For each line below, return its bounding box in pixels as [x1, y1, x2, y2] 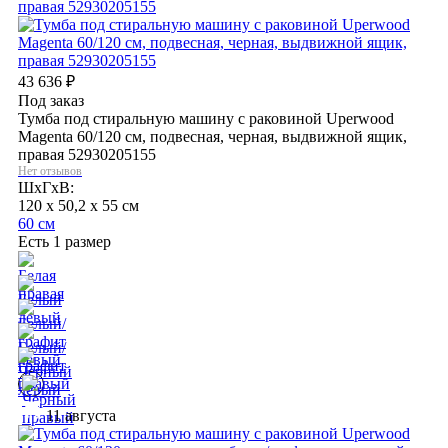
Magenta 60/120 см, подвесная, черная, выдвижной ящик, [18, 127, 407, 145]
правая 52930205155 [18, 145, 156, 163]
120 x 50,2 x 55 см [18, 196, 139, 214]
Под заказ [18, 91, 84, 109]
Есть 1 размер [18, 232, 111, 250]
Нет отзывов [18, 163, 82, 178]
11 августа [42, 406, 116, 424]
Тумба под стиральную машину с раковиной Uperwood [18, 109, 394, 127]
